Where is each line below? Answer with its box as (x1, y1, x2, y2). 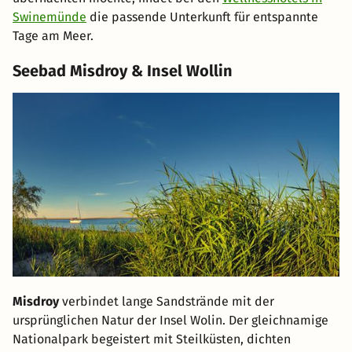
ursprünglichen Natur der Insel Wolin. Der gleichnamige (13, 312, 328, 328)
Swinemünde (13, 9, 86, 24)
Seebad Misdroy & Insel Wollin (13, 60, 233, 80)
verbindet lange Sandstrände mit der (59, 293, 274, 309)
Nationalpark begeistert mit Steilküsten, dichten (13, 331, 291, 346)
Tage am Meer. (13, 27, 93, 43)
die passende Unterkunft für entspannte (86, 9, 318, 24)
